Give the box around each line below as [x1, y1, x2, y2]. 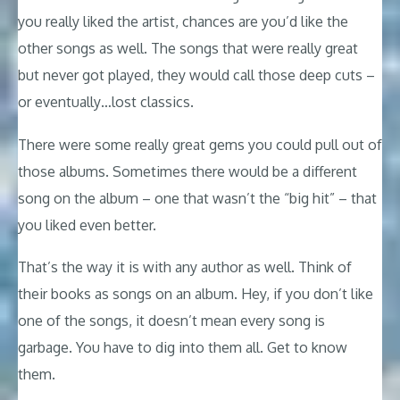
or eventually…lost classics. [18, 93, 194, 112]
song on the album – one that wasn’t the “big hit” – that [18, 188, 377, 207]
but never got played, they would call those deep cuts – [18, 66, 375, 85]
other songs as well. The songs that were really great [18, 39, 358, 58]
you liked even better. [18, 215, 156, 234]
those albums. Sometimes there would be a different [18, 162, 357, 180]
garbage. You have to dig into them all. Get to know [18, 338, 347, 357]
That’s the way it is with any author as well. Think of [18, 258, 352, 277]
